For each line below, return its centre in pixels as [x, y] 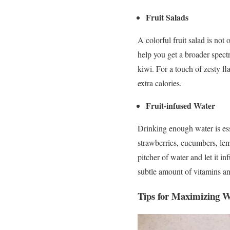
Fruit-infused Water [180, 105]
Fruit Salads [167, 17]
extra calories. [160, 83]
